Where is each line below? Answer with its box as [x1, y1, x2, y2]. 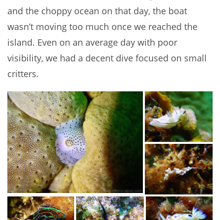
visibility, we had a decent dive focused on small [7, 52, 207, 64]
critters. [7, 68, 39, 80]
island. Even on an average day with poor [7, 36, 177, 49]
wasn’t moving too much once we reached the [7, 21, 197, 33]
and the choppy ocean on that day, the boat [7, 5, 187, 17]
